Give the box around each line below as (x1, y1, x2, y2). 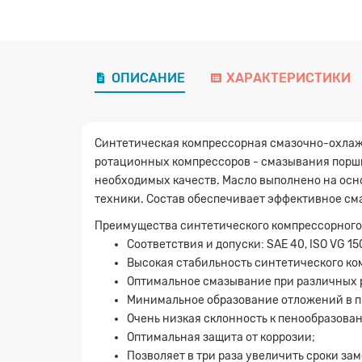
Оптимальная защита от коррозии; (127, 330, 315, 344)
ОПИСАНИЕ (112, 70, 185, 86)
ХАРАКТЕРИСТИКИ (226, 70, 351, 86)
